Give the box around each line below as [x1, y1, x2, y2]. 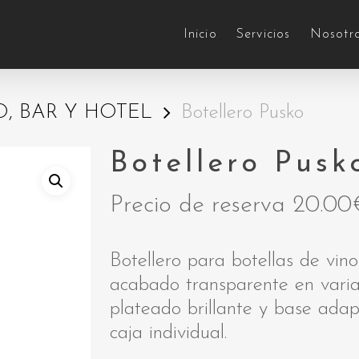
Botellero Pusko [181, 103, 304, 123]
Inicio [183, 27, 217, 41]
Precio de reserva [109, 193, 285, 219]
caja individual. [109, 323, 227, 344]
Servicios [236, 27, 291, 41]
